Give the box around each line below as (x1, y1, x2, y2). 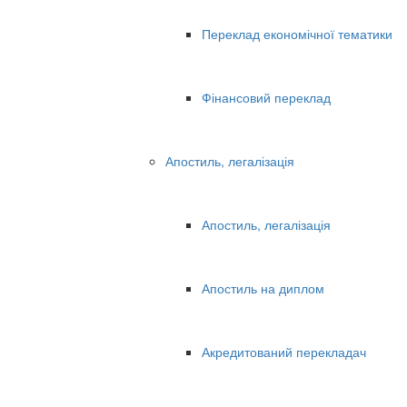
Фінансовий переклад (202, 88, 331, 107)
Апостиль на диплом (202, 279, 324, 298)
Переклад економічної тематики (202, 25, 392, 44)
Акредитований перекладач (202, 342, 366, 362)
